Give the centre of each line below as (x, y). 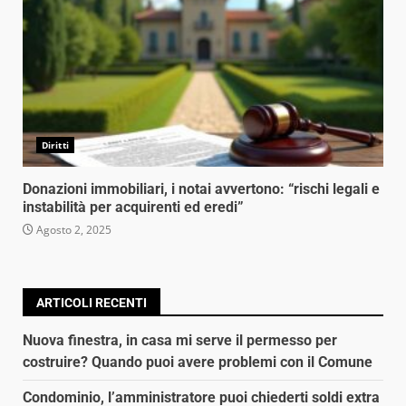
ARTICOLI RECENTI (92, 302)
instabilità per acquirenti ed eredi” (133, 207)
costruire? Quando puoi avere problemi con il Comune (198, 362)
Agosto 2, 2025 (72, 229)
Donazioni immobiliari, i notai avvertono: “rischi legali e (201, 188)
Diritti (55, 145)
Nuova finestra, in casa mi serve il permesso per (180, 340)
